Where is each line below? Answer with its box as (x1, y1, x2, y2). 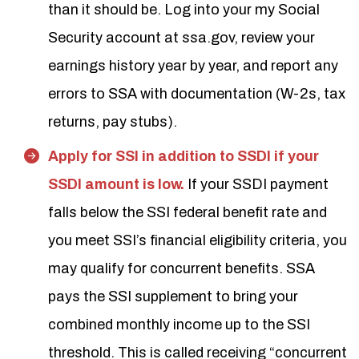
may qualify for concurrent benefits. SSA (48, 260, 315, 276)
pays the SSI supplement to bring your (48, 288, 298, 305)
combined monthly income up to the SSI (48, 317, 310, 333)
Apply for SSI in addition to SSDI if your (48, 148, 319, 164)
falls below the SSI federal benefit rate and (48, 204, 327, 220)
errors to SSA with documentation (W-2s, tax (48, 86, 345, 102)
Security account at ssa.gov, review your (48, 30, 315, 46)
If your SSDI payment (188, 176, 329, 192)
